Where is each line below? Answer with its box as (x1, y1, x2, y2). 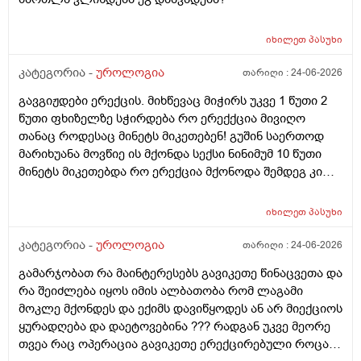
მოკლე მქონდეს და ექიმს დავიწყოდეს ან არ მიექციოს (19, 301, 342, 317)
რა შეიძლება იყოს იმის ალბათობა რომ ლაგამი (19, 283, 303, 300)
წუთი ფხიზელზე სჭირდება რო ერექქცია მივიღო (19, 110, 305, 127)
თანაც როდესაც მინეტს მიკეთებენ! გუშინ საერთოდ (19, 128, 324, 145)
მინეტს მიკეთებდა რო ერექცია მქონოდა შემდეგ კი (19, 164, 322, 180)
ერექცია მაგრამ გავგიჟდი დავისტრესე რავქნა (19, 199, 295, 216)
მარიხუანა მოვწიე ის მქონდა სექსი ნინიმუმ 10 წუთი (19, 146, 322, 163)
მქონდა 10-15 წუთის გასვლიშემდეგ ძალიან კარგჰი (19, 181, 322, 198)
